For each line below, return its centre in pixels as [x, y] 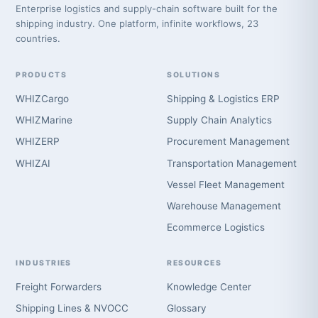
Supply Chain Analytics [220, 120]
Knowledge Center [209, 287]
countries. [38, 38]
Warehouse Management [224, 205]
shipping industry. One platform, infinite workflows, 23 [137, 23]
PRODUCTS [42, 75]
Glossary [187, 308]
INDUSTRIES [44, 263]
